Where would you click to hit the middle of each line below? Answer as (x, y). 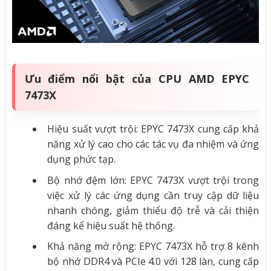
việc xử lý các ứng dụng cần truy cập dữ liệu (153, 195)
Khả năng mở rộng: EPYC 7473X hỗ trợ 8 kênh (153, 247)
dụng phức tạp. (82, 159)
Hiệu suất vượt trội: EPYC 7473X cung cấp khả (153, 129)
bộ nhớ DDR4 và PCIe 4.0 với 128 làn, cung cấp (153, 262)
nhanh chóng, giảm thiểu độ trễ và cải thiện (153, 210)
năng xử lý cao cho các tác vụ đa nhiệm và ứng (153, 144)
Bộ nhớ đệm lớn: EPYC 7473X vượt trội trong (153, 180)
